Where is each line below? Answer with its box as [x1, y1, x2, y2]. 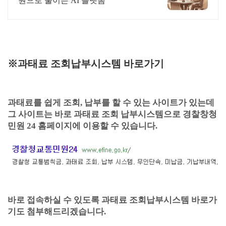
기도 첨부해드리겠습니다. [8, 207, 106, 216]
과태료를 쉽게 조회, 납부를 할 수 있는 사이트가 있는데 [8, 98, 214, 107]
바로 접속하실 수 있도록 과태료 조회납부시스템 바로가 [8, 195, 217, 205]
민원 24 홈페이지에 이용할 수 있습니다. [8, 121, 157, 131]
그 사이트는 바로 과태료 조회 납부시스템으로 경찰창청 [8, 109, 217, 119]
